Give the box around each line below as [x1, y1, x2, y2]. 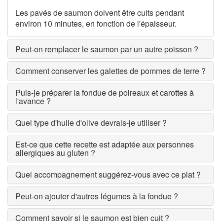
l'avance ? [15, 95, 51, 107]
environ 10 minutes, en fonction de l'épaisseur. [15, 18, 177, 30]
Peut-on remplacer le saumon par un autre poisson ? [15, 43, 198, 55]
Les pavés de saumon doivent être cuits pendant [15, 7, 184, 19]
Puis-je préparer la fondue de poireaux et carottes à [15, 87, 194, 99]
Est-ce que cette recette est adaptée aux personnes [15, 139, 194, 150]
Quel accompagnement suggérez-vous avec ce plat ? [15, 169, 201, 181]
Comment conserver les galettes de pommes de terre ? [15, 65, 206, 77]
